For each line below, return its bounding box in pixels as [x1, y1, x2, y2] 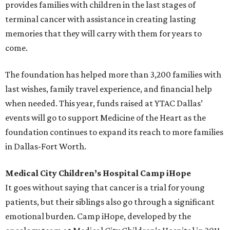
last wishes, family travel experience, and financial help [5, 84, 212, 94]
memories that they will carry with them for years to [5, 28, 202, 39]
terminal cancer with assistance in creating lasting [5, 14, 196, 25]
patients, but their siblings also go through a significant [5, 197, 215, 207]
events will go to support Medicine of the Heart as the [5, 112, 206, 123]
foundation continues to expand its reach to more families [5, 127, 223, 138]
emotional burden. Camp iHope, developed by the [5, 211, 191, 222]
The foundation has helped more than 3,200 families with [5, 69, 221, 80]
